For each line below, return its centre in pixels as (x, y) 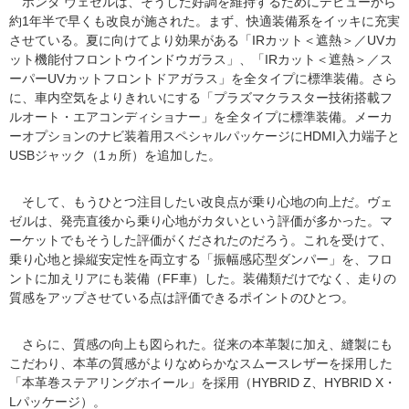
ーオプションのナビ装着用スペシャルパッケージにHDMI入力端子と (204, 136)
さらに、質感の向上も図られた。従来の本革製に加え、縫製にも (201, 344)
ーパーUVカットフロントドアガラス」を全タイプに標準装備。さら (203, 78)
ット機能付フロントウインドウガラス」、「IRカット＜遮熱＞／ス (201, 59)
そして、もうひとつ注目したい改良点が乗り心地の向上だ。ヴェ (201, 201)
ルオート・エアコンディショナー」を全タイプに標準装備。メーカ (201, 116)
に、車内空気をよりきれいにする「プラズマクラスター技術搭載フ (201, 97)
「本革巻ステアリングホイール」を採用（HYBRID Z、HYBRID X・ (203, 382)
